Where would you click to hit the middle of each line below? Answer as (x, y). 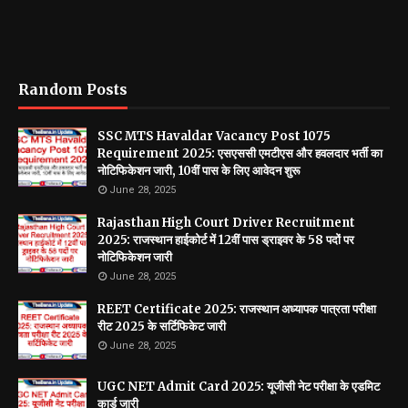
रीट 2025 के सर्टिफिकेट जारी (162, 326)
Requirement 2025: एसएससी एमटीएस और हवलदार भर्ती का (240, 153)
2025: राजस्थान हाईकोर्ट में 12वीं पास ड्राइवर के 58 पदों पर (226, 240)
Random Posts (73, 89)
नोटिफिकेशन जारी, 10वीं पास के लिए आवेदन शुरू (199, 170)
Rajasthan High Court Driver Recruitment (226, 222)
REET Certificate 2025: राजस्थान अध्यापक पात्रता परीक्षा (237, 309)
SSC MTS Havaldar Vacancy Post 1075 (214, 136)
